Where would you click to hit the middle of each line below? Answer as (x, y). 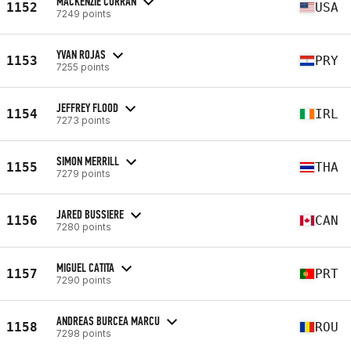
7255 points (83, 67)
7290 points (84, 280)
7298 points (84, 333)
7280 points (84, 226)
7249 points (84, 13)
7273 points (83, 120)
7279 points (83, 173)
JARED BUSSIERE (90, 214)
